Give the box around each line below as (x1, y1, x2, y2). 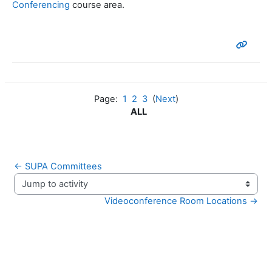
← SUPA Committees (14, 161, 102, 172)
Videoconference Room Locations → (104, 195, 258, 207)
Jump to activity (13, 183, 80, 195)
